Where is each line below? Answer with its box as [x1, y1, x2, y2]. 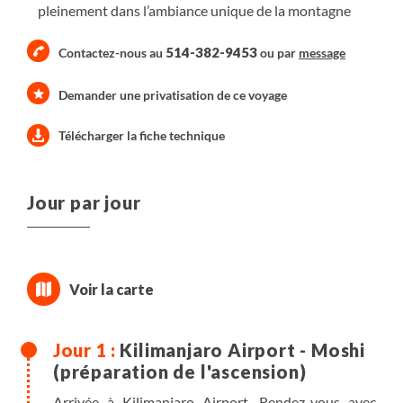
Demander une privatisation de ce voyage [58, 87, 287, 103]
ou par [257, 45, 299, 60]
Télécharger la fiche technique [58, 128, 225, 143]
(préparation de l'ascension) [53, 361, 307, 382]
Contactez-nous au [58, 45, 166, 60]
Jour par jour [27, 192, 141, 213]
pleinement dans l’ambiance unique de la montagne [38, 2, 351, 19]
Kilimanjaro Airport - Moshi [120, 339, 366, 361]
